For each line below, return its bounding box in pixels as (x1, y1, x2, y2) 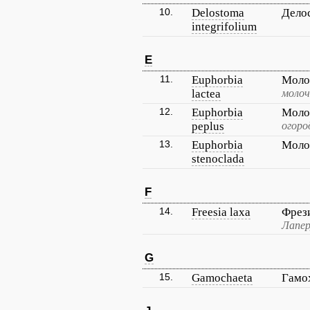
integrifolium (192, 20, 257, 33)
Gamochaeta (192, 271, 253, 284)
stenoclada (192, 152, 244, 165)
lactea (192, 87, 221, 100)
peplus (192, 120, 224, 133)
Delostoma (192, 6, 244, 19)
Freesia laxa (192, 206, 250, 219)
